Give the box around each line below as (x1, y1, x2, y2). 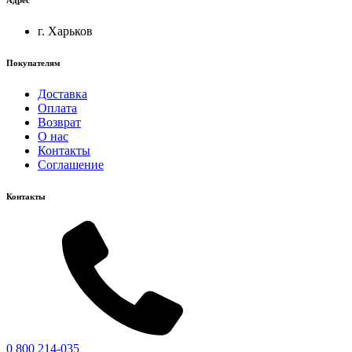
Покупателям (6, 57, 60, 68)
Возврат (38, 115, 81, 129)
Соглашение (38, 157, 104, 171)
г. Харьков (38, 24, 93, 38)
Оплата (38, 101, 77, 115)
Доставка (38, 86, 87, 101)
